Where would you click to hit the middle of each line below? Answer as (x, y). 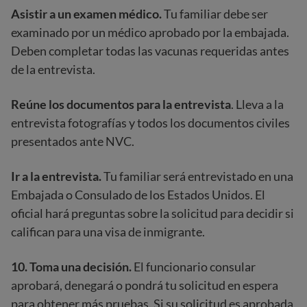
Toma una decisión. (82, 266)
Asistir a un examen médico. (86, 13)
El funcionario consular (195, 266)
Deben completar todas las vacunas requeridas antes (150, 50)
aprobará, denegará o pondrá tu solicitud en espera (145, 285)
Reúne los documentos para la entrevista (121, 104)
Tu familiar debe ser (215, 13)
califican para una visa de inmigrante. (108, 231)
